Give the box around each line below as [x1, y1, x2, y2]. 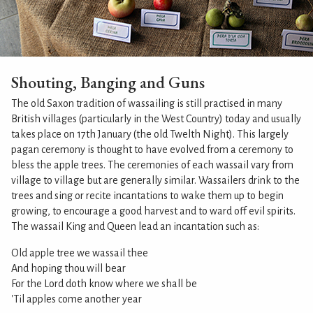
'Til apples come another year [11, 293, 142, 305]
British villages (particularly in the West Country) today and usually [11, 112, 301, 124]
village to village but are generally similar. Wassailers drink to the [11, 174, 300, 186]
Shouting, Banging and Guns [11, 71, 205, 93]
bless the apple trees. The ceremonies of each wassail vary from [11, 159, 293, 170]
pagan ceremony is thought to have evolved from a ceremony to [11, 143, 293, 155]
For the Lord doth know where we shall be [11, 277, 197, 289]
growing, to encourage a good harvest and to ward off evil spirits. [11, 205, 296, 217]
